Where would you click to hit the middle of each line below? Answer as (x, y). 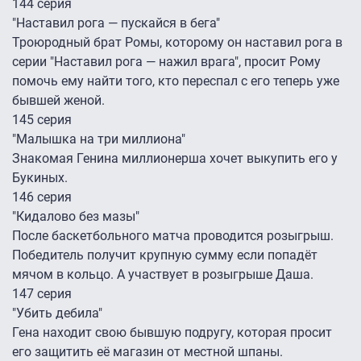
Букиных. (40, 178)
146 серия (42, 197)
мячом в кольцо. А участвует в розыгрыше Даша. (163, 275)
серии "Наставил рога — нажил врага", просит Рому (166, 62)
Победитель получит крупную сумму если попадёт (165, 255)
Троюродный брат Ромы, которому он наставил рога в (177, 43)
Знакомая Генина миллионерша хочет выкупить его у (175, 159)
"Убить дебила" (57, 313)
